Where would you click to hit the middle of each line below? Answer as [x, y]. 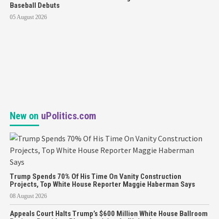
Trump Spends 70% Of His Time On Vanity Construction [96, 177]
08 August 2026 [28, 196]
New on [25, 116]
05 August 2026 [28, 17]
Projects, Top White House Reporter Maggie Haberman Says [102, 185]
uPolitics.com [69, 116]
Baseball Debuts [35, 6]
